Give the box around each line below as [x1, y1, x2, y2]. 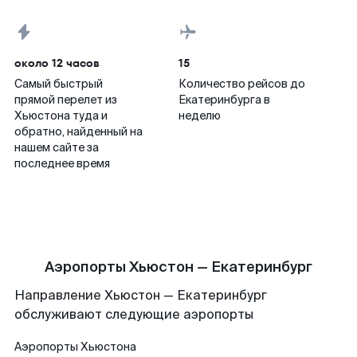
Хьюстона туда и [14, 108, 108, 123]
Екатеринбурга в [178, 92, 270, 107]
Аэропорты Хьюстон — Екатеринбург [45, 257, 312, 277]
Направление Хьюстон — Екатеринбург [14, 287, 267, 304]
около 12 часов [14, 55, 100, 71]
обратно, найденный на [14, 124, 143, 139]
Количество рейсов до [178, 76, 305, 91]
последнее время [14, 156, 110, 171]
